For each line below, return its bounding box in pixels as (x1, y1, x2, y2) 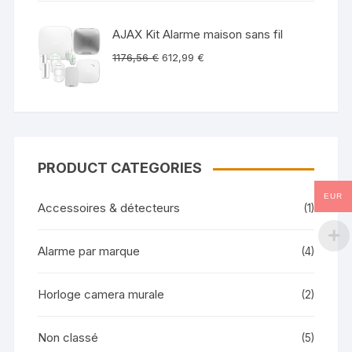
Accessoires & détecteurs (38, 200, 181, 216)
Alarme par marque (38, 244, 141, 259)
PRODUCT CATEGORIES (38, 159, 203, 177)
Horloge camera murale (38, 287, 165, 302)
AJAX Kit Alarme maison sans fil (112, 27, 284, 42)
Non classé (38, 330, 99, 346)
